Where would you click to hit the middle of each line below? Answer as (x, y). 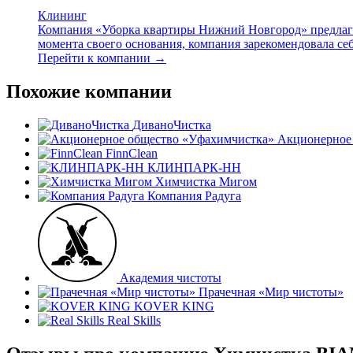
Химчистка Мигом (206, 181)
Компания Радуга (194, 195)
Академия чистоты (171, 277)
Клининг (62, 16)
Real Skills (134, 320)
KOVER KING (174, 306)
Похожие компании (89, 91)
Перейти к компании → (102, 58)
